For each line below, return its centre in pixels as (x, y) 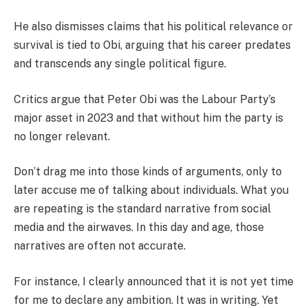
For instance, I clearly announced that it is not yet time (154, 281)
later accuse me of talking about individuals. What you (151, 190)
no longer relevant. (62, 136)
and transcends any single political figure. (120, 64)
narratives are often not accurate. (100, 246)
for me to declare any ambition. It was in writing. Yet (146, 300)
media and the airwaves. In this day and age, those (139, 228)
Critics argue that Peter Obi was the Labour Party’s (145, 99)
